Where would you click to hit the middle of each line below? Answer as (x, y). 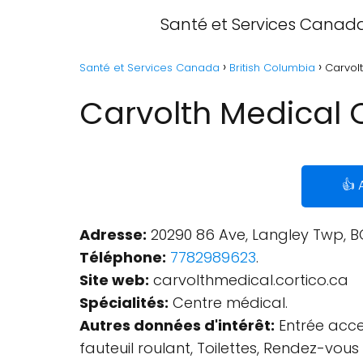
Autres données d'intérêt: (177, 325)
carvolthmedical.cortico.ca (249, 280)
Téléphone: (123, 257)
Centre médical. (228, 303)
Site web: (114, 280)
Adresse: (113, 235)
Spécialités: (124, 303)
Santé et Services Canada (149, 68)
